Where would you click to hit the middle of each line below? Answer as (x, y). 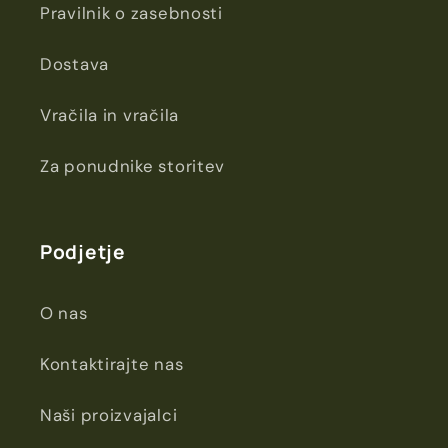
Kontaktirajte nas (112, 363)
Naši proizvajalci (109, 414)
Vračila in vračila (109, 114)
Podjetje (83, 251)
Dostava (75, 63)
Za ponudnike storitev (133, 165)
